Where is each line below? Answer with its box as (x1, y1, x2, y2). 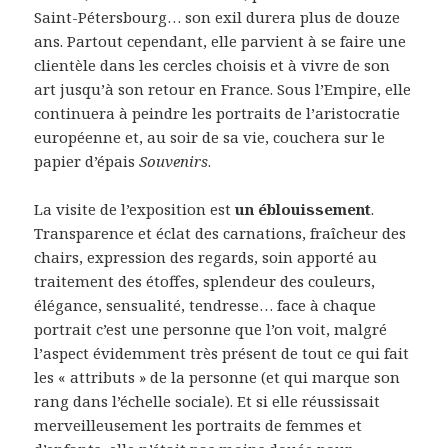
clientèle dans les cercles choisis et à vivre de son (34, 55, 391, 76)
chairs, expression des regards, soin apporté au (34, 247, 378, 268)
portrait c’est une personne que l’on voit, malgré (34, 319, 388, 340)
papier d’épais (34, 151, 140, 172)
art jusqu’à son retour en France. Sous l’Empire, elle (34, 79, 412, 100)
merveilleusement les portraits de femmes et (34, 415, 363, 436)
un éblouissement (235, 199, 372, 220)
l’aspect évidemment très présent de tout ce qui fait (34, 343, 410, 364)
